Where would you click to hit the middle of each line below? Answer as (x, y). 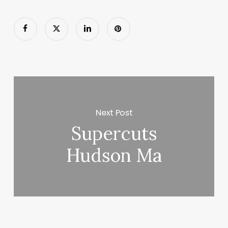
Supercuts (114, 134)
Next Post (114, 112)
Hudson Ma (114, 155)
